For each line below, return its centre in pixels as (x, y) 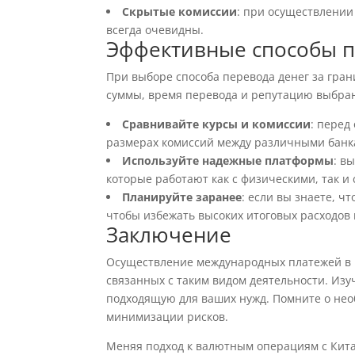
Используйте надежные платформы (228, 160)
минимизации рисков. (168, 317)
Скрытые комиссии (180, 11)
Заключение (169, 235)
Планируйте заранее (182, 197)
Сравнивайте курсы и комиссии (217, 124)
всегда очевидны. (155, 30)
